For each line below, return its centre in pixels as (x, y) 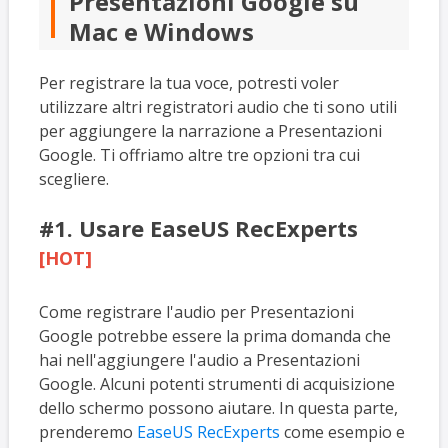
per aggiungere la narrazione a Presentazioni (210, 130)
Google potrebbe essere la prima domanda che (214, 335)
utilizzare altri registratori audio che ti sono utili (217, 106)
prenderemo (87, 431)
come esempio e (342, 431)
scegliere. (73, 178)
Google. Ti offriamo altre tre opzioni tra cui (199, 154)
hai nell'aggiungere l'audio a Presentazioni (199, 359)
